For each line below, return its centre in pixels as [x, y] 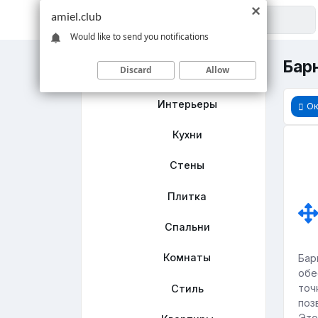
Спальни [187, 227]
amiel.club [76, 17]
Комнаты [187, 258]
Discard [136, 70]
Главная [187, 73]
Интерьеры [187, 104]
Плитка [187, 196]
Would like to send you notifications [139, 36]
